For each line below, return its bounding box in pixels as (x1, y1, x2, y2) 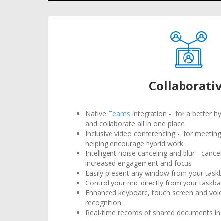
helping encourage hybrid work (85, 139, 183, 148)
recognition (85, 198, 121, 207)
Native (85, 109, 108, 118)
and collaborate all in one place (85, 119, 184, 128)
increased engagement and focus (85, 158, 192, 168)
